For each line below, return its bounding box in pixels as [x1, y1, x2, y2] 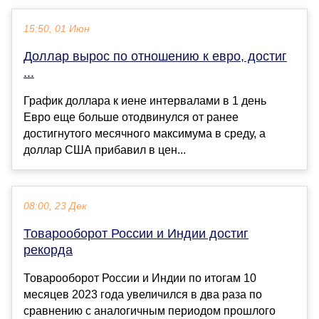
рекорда [23, 242, 73, 257]
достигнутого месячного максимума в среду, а [23, 127, 266, 140]
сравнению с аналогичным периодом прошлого [23, 304, 276, 317]
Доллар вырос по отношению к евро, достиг [23, 48, 287, 63]
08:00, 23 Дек [23, 200, 87, 211]
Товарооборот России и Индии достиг [23, 226, 249, 241]
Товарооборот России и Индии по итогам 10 [23, 271, 256, 284]
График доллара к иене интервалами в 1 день [23, 94, 266, 107]
